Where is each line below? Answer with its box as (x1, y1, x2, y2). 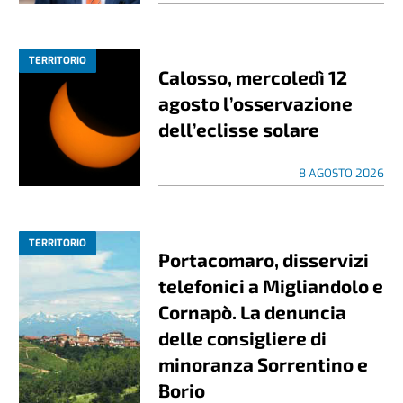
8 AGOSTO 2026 (298, 165, 384, 181)
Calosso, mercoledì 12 (158, 65, 348, 88)
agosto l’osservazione (158, 91, 354, 114)
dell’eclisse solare (158, 117, 320, 140)
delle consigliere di (158, 326, 327, 349)
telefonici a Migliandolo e (158, 273, 384, 297)
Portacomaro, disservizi (158, 247, 370, 271)
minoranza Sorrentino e (158, 352, 369, 375)
